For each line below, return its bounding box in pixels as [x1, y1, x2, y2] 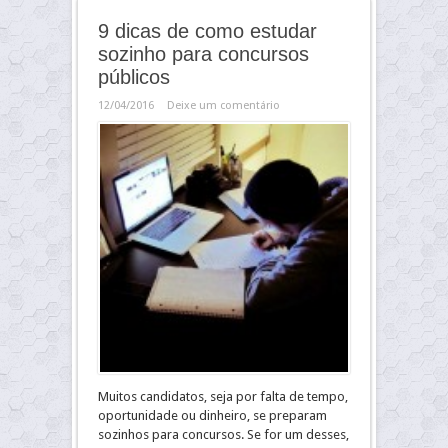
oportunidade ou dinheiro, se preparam [98, 408, 327, 423]
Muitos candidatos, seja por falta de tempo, [98, 389, 348, 404]
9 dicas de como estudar [98, 20, 317, 42]
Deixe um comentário [167, 99, 280, 112]
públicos [98, 66, 170, 88]
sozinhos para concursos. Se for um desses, [98, 427, 349, 442]
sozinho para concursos [98, 43, 309, 65]
